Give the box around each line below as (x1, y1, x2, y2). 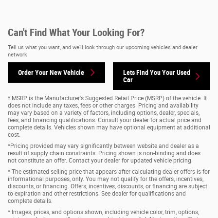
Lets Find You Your (123, 68, 177, 76)
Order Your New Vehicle (18, 68, 84, 76)
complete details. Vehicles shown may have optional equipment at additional (8, 124, 210, 131)
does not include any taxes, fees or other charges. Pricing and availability (8, 102, 199, 109)
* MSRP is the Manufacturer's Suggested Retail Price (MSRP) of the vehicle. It (8, 94, 207, 102)
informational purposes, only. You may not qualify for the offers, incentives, (8, 175, 203, 182)
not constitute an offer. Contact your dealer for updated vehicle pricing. (8, 157, 193, 164)
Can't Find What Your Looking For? (8, 26, 145, 38)
